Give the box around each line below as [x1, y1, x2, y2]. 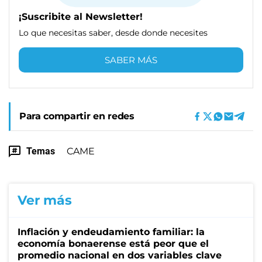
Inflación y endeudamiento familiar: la [18, 226, 205, 237]
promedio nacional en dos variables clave [18, 249, 222, 261]
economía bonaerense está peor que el [18, 237, 209, 249]
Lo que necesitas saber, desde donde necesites [19, 27, 208, 38]
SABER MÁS [105, 54, 157, 65]
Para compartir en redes [19, 110, 135, 122]
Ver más [18, 192, 72, 208]
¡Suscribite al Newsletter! [19, 11, 143, 22]
